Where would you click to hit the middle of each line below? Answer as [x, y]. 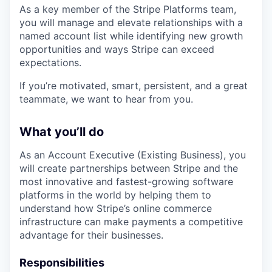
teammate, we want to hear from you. [106, 99]
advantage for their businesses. [91, 235]
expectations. [50, 63]
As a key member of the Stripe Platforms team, [128, 9]
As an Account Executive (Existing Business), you [133, 155]
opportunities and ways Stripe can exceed [117, 49]
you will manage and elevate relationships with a [131, 22]
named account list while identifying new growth [131, 36]
